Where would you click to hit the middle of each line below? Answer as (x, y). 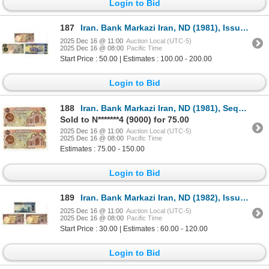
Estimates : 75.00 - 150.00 (102, 149)
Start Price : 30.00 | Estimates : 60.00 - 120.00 (134, 229)
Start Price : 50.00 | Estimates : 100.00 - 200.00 (136, 59)
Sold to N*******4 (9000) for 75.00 (125, 119)
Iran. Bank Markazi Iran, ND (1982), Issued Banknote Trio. (160, 198)
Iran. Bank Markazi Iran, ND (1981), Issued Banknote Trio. (160, 28)
